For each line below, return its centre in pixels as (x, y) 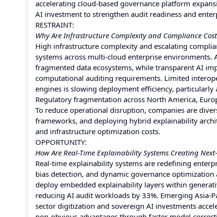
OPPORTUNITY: (61, 142)
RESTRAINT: (55, 25)
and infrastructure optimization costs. (98, 131)
